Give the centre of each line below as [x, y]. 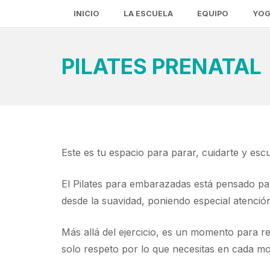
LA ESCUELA [148, 14]
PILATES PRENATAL [162, 66]
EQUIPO [213, 14]
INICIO [86, 14]
